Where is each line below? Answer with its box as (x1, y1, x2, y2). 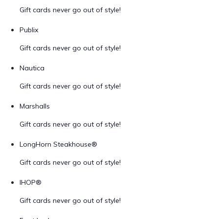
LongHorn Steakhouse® (20, 140, 97, 149)
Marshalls (20, 102, 50, 110)
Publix (20, 25, 38, 34)
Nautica (20, 64, 44, 72)
